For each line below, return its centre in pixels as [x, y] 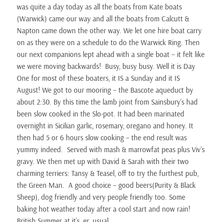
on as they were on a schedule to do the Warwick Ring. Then [109, 43]
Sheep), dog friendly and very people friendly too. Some [101, 197]
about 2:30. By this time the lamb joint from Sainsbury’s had [108, 102]
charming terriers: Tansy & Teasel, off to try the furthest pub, [108, 173]
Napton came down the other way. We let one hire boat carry [110, 31]
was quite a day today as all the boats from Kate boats [100, 7]
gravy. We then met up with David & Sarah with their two [103, 162]
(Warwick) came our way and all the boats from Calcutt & [103, 19]
